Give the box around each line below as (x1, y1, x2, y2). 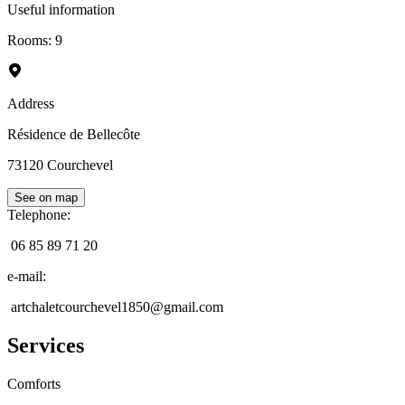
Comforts (7, 376, 61, 392)
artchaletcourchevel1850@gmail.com (11, 299, 223, 316)
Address (7, 96, 54, 112)
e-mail (7, 268, 42, 285)
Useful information (7, 2, 115, 18)
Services (7, 334, 84, 358)
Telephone (7, 207, 67, 223)
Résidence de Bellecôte (7, 127, 140, 143)
